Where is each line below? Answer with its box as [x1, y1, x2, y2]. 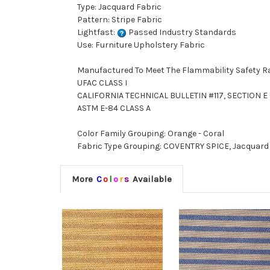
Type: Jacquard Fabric [77, 2, 162, 13]
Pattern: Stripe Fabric [77, 14, 162, 25]
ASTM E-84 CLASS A [77, 103, 151, 114]
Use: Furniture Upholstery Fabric [77, 40, 205, 51]
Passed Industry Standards [127, 27, 236, 38]
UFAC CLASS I [77, 78, 127, 89]
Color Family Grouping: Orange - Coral [77, 128, 224, 139]
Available [130, 174, 172, 185]
